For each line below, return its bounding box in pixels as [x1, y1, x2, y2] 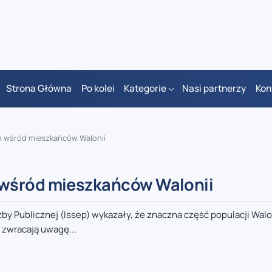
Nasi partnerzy [182, 82, 246, 95]
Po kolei [81, 82, 115, 95]
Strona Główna [6, 82, 72, 95]
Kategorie [124, 82, 166, 95]
